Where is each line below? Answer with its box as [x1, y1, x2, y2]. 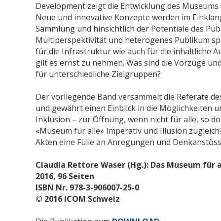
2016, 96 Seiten [36, 170, 94, 182]
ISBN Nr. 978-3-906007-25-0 [36, 182, 139, 193]
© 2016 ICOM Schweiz [36, 193, 120, 204]
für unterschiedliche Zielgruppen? [36, 68, 161, 79]
